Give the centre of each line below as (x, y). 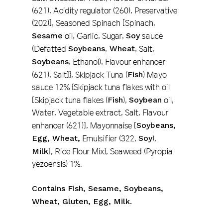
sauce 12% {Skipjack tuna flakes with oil (101, 87)
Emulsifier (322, (109, 138)
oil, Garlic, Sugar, (94, 36)
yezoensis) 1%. (57, 164)
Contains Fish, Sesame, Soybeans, (98, 188)
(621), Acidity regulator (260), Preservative (105, 10)
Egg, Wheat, (56, 138)
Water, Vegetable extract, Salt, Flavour (100, 112)
